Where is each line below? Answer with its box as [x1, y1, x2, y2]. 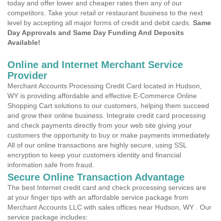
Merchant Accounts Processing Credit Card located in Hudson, [7, 82, 202, 90]
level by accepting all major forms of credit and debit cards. [7, 19, 193, 27]
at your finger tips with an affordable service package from [7, 193, 188, 201]
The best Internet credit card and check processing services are [7, 184, 206, 191]
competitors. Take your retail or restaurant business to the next [7, 9, 203, 17]
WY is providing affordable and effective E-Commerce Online [7, 92, 197, 100]
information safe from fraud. [7, 161, 94, 169]
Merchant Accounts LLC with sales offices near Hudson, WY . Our [7, 203, 212, 211]
